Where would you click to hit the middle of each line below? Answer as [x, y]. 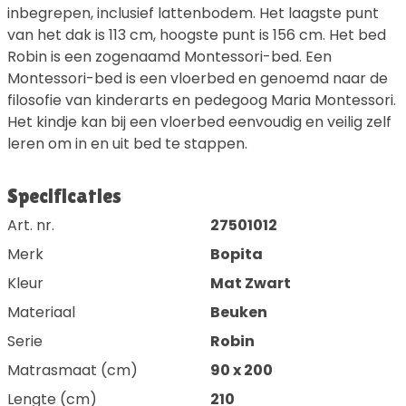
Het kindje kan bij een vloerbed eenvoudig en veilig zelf [199, 122]
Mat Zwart [251, 284]
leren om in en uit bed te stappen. [127, 144]
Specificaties [64, 196]
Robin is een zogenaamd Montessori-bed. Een [169, 57]
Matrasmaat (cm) [72, 371]
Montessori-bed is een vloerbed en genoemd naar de [198, 79]
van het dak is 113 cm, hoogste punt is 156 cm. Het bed [197, 35]
